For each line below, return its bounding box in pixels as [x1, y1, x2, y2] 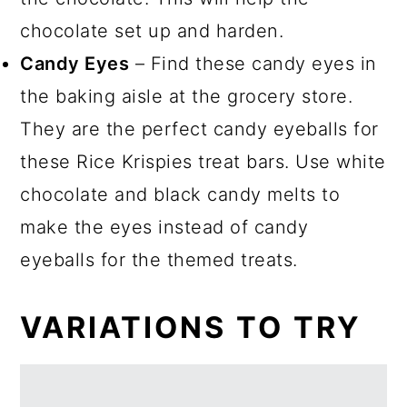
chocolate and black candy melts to [20, 183, 341, 205]
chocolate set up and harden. [20, 19, 290, 42]
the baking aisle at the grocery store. [20, 84, 353, 107]
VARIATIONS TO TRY [20, 309, 362, 345]
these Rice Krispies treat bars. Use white [20, 150, 386, 173]
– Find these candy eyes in [129, 52, 377, 74]
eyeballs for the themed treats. [20, 248, 304, 271]
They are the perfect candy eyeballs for [20, 117, 379, 140]
